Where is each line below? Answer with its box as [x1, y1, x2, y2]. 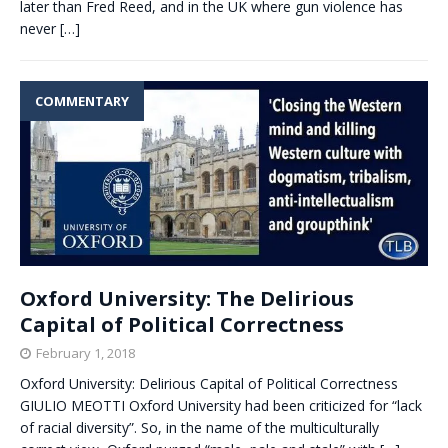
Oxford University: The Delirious [20, 284, 354, 312]
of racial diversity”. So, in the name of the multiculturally [20, 417, 379, 437]
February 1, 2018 [36, 343, 135, 362]
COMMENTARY [35, 92, 129, 111]
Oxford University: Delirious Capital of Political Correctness [20, 373, 398, 393]
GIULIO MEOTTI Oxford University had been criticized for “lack [20, 395, 422, 415]
